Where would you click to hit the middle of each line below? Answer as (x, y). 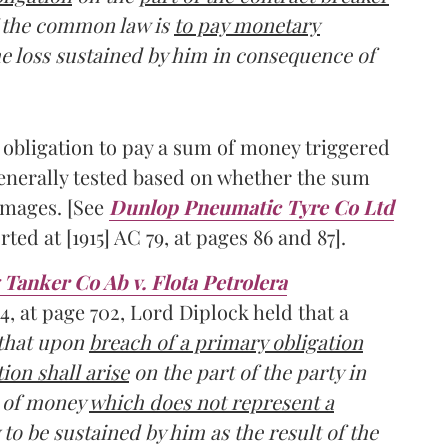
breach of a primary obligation (226, 341)
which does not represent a (211, 401)
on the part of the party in (247, 371)
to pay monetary (247, 24)
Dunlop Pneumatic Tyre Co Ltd (251, 206)
